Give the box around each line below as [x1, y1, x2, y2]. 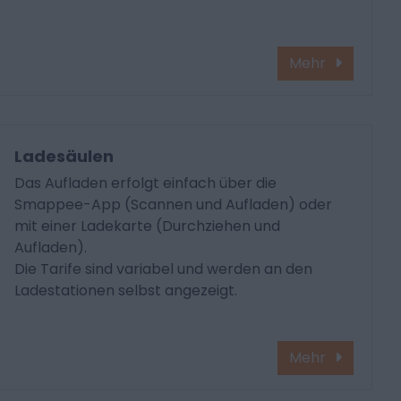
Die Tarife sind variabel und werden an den [14, 259, 313, 280]
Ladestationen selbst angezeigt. [14, 280, 238, 302]
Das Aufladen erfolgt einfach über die [14, 173, 277, 194]
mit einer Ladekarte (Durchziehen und [14, 216, 281, 237]
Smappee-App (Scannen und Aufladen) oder [14, 194, 333, 216]
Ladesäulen [14, 145, 115, 168]
